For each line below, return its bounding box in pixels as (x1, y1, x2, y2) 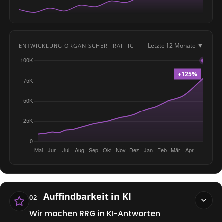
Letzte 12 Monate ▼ (148, 41, 203, 50)
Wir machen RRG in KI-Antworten (29, 208, 160, 219)
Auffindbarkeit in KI (43, 190, 131, 202)
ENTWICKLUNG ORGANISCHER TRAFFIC (19, 42, 134, 49)
